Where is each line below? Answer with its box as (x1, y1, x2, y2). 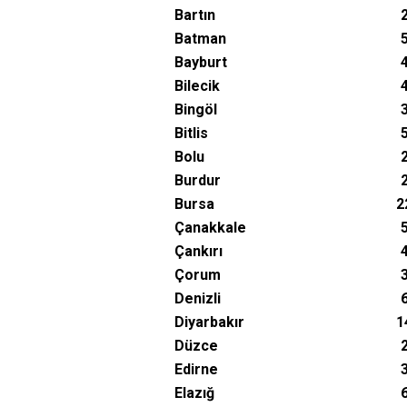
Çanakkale (174, 219, 246, 236)
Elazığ (174, 384, 214, 402)
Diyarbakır (174, 313, 244, 331)
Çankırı (174, 243, 223, 260)
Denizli (174, 290, 221, 307)
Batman (174, 30, 226, 47)
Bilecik (174, 77, 220, 94)
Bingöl (174, 101, 217, 118)
